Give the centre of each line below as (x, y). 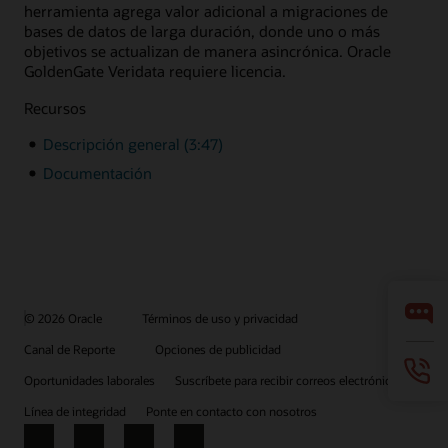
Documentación (97, 172)
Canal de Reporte (69, 349)
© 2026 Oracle (63, 317)
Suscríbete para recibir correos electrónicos (289, 380)
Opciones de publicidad (218, 349)
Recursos (55, 107)
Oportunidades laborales (89, 380)
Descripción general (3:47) (132, 144)
